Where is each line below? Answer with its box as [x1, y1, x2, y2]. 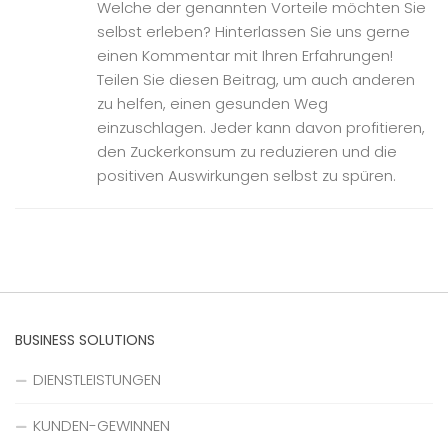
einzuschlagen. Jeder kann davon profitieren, [97, 116, 425, 138]
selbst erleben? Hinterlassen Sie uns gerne [97, 20, 410, 42]
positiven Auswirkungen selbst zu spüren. [97, 164, 396, 186]
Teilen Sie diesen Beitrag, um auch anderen [97, 68, 415, 90]
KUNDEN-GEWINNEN [33, 414, 170, 436]
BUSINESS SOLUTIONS [15, 329, 155, 350]
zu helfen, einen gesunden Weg [97, 92, 328, 114]
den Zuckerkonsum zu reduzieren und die [97, 140, 397, 162]
